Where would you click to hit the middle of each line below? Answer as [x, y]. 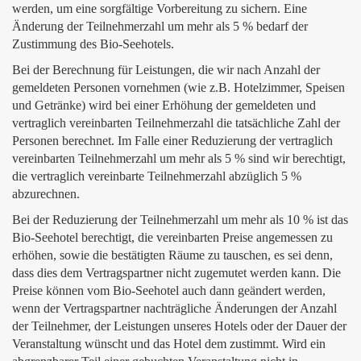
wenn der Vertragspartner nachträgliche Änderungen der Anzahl [174, 308]
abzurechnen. [46, 194]
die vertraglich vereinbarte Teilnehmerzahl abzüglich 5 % [157, 176]
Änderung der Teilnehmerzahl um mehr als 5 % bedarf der [160, 26]
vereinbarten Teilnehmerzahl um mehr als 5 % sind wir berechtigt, [179, 158]
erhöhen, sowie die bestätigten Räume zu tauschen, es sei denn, [172, 255]
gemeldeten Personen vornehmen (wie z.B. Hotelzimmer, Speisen [178, 87]
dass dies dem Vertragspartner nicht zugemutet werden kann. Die [176, 273]
